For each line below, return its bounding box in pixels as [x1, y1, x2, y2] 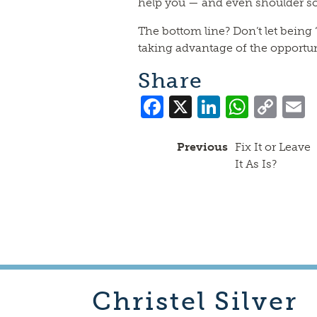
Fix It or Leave [235, 140, 311, 154]
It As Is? [235, 157, 277, 171]
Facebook [163, 91, 268, 118]
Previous [177, 140, 229, 154]
